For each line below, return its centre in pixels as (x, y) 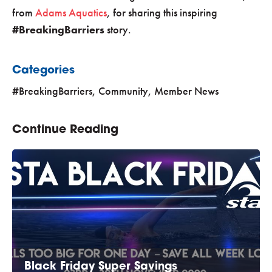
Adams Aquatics (71, 13)
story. (118, 30)
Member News (186, 91)
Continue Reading (65, 131)
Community (123, 91)
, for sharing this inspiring (162, 13)
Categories (43, 71)
